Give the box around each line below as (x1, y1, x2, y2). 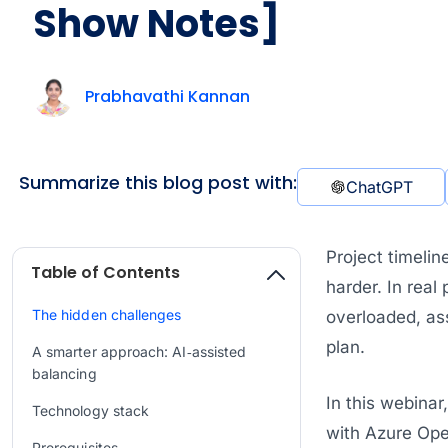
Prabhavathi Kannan (85, 85, 250, 108)
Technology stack (32, 402, 150, 420)
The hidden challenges (32, 306, 182, 323)
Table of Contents (31, 261, 180, 284)
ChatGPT (345, 177, 413, 197)
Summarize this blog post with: (19, 170, 297, 195)
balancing (32, 365, 97, 383)
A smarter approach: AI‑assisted (32, 343, 247, 361)
